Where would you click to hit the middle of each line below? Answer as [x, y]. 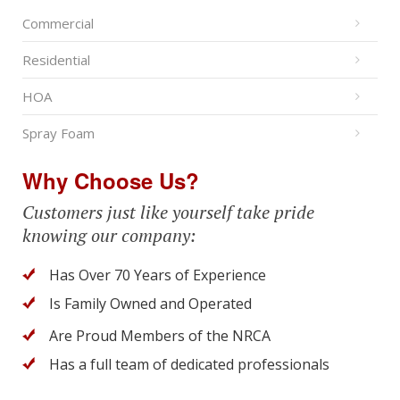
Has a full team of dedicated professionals [189, 365]
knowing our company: [109, 236]
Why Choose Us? [111, 181]
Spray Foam [58, 133]
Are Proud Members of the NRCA [160, 336]
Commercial [58, 24]
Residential [56, 60]
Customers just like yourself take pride [168, 212]
